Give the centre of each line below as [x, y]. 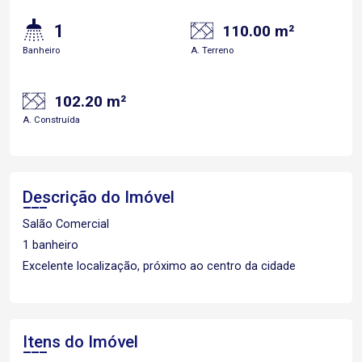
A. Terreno [212, 50]
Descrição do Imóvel [99, 197]
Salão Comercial [66, 224]
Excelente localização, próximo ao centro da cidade [159, 266]
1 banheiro [51, 245]
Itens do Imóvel [80, 342]
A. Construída [51, 120]
